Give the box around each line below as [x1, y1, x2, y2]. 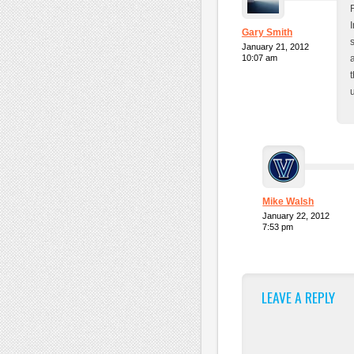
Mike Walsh [262, 195, 314, 207]
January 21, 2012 [241, 42, 309, 52]
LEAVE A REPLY [261, 286, 335, 307]
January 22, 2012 [262, 210, 330, 220]
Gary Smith [241, 27, 292, 39]
